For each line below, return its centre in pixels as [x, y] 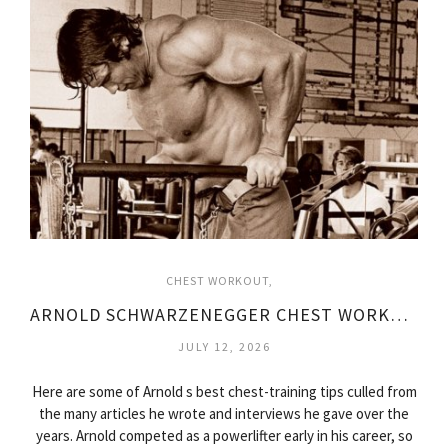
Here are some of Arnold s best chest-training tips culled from [224, 391]
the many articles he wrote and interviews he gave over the [224, 413]
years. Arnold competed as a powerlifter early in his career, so [224, 435]
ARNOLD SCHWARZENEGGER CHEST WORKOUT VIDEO [399, 314]
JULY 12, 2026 [224, 346]
